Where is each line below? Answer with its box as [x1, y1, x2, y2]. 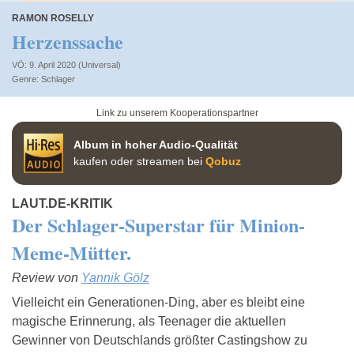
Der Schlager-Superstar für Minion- [12, 210, 305, 239]
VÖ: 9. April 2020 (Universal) [12, 60, 121, 70]
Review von [12, 270, 81, 284]
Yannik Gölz [81, 270, 149, 284]
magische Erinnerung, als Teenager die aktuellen [12, 314, 286, 328]
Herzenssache [12, 28, 123, 55]
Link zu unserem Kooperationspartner [96, 107, 258, 119]
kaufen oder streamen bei [73, 154, 205, 168]
